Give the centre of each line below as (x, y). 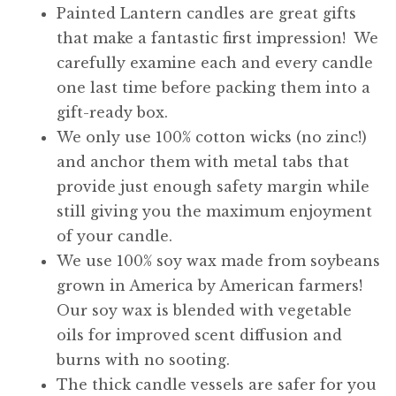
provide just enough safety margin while (213, 186)
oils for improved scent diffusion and (199, 335)
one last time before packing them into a (213, 87)
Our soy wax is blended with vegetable (204, 310)
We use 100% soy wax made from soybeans (218, 260)
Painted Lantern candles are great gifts (206, 13)
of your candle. (114, 236)
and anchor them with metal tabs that (203, 161)
